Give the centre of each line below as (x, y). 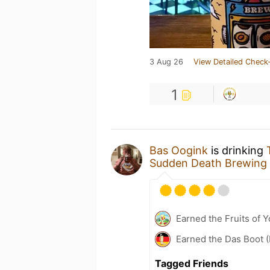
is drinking (237, 150)
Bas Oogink (179, 150)
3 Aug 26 (166, 62)
